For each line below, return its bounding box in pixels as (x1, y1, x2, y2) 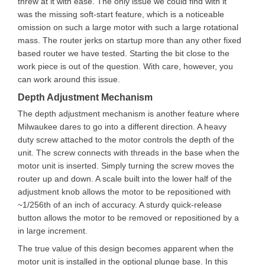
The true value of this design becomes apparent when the (18, 244, 234, 253)
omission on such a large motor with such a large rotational (18, 22, 238, 32)
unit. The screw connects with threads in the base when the (18, 148, 240, 157)
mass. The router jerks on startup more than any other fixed (18, 35, 241, 45)
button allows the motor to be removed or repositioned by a (18, 213, 239, 222)
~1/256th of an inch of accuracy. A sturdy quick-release (18, 200, 222, 209)
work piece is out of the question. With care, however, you (18, 62, 233, 71)
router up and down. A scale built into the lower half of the (18, 174, 232, 183)
